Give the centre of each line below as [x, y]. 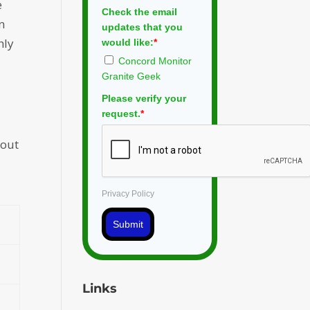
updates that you [143, 27]
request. [121, 113]
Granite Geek [131, 76]
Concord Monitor [155, 61]
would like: [128, 42]
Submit [128, 224]
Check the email [140, 11]
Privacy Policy [128, 193]
